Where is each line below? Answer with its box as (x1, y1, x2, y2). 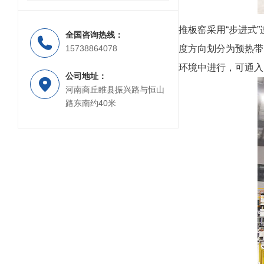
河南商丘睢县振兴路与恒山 (65, 85, 164, 95)
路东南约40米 (65, 98, 116, 108)
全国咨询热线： (65, 30, 123, 40)
